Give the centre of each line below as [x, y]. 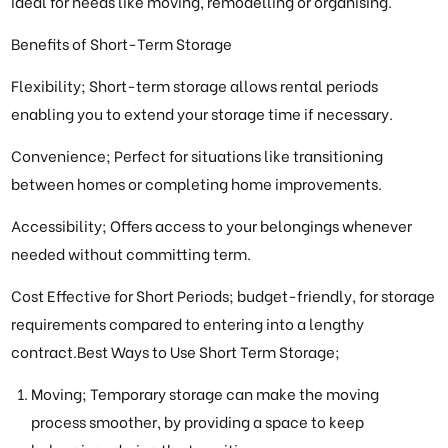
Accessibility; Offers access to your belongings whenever [212, 225]
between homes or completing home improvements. [197, 183]
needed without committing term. [131, 253]
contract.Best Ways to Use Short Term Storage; [176, 351]
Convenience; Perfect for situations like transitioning [197, 155]
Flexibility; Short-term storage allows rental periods [195, 85]
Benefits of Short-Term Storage [122, 43]
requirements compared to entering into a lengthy [188, 323]
